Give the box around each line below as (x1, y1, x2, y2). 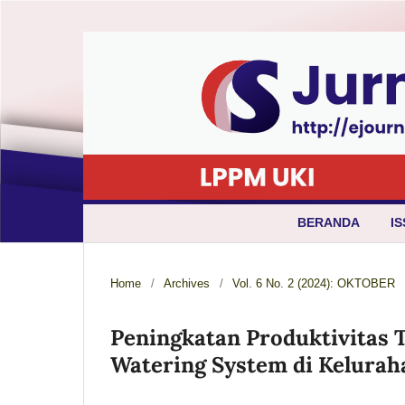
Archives (164, 276, 210, 290)
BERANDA (297, 214, 360, 230)
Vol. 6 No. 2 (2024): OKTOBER (232, 276, 395, 290)
